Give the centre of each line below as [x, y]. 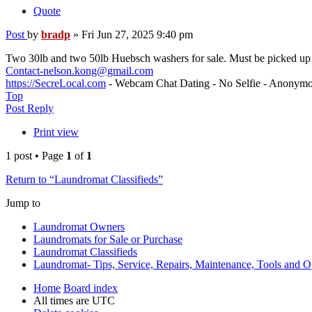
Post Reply [30, 109]
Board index [91, 288]
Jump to [23, 203]
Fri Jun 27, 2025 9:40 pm [137, 35]
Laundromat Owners [79, 227]
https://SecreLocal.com [56, 84]
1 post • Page [36, 156]
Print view [56, 132]
